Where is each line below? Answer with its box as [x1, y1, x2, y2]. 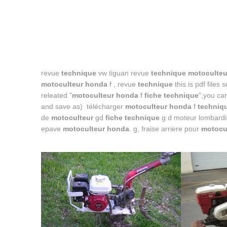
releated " [41, 91, 72, 100]
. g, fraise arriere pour [129, 125, 201, 133]
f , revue [107, 80, 138, 89]
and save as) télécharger [41, 102, 125, 111]
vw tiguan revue [96, 69, 151, 78]
